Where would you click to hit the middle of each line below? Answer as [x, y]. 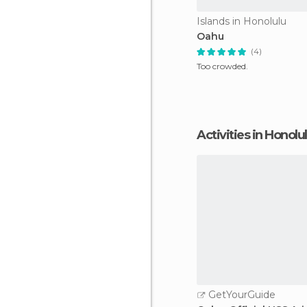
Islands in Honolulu [242, 21]
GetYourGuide [241, 295]
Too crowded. [222, 66]
